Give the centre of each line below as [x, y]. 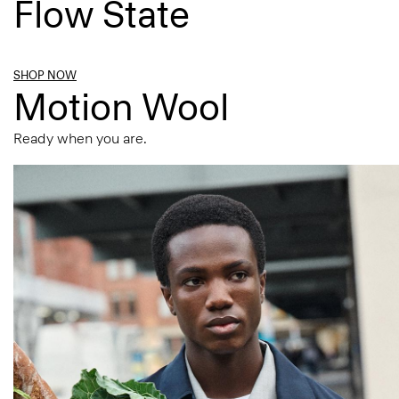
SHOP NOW [45, 75]
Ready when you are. [80, 138]
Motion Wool [121, 107]
